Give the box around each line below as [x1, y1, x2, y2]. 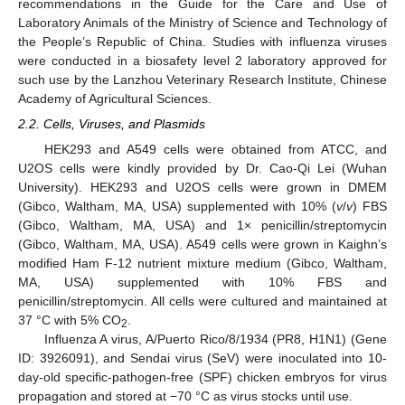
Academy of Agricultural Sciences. [18, 91, 212, 106]
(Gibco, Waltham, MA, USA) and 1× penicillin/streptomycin [18, 218, 387, 233]
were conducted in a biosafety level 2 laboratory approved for [18, 53, 387, 68]
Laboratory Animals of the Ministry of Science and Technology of [18, 15, 387, 30]
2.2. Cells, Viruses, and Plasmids [18, 117, 205, 132]
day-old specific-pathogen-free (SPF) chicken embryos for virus [18, 370, 387, 385]
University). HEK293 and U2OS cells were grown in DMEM [18, 180, 387, 195]
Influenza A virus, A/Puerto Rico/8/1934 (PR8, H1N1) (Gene [43, 332, 387, 347]
